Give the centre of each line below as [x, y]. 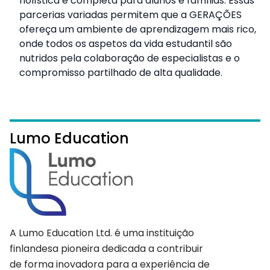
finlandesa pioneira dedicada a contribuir [106, 249]
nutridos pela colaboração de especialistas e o [130, 58]
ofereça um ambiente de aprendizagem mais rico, [138, 29]
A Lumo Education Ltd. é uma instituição [102, 233]
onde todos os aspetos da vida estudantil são [126, 43]
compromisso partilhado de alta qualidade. [121, 72]
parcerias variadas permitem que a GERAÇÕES [130, 14]
